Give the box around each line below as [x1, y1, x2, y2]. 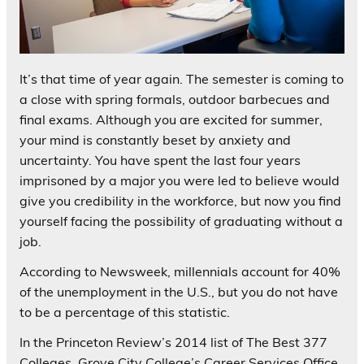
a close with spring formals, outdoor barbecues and [19, 90, 330, 107]
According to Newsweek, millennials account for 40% [19, 262, 340, 279]
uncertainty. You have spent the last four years [19, 151, 301, 168]
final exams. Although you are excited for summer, [19, 110, 323, 128]
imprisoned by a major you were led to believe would [19, 171, 340, 188]
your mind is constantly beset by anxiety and [19, 131, 291, 148]
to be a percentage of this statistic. [19, 303, 230, 320]
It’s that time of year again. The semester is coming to [19, 70, 344, 87]
